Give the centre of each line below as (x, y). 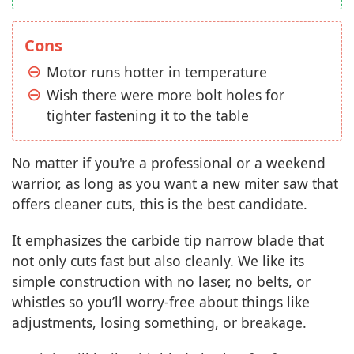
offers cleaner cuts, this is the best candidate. (160, 204)
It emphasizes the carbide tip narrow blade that (168, 241)
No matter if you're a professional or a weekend (169, 163)
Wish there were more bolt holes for (166, 95)
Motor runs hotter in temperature (157, 72)
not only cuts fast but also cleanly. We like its (158, 261)
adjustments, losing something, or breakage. (159, 323)
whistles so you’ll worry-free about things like (161, 302)
